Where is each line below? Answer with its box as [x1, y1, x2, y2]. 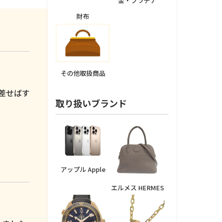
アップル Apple [60, 164, 106, 174]
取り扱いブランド [55, 96, 127, 110]
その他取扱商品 [60, 68, 106, 78]
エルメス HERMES [111, 182, 164, 192]
